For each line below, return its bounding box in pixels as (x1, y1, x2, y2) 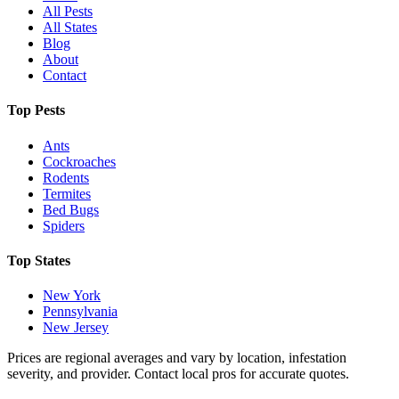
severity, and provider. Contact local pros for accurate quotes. (7, 366, 349, 382)
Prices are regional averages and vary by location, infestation (7, 350, 346, 366)
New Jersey (43, 320, 109, 336)
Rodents (43, 169, 89, 185)
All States (43, 20, 97, 36)
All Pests (43, 4, 93, 20)
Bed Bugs (43, 201, 99, 217)
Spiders (43, 217, 85, 233)
